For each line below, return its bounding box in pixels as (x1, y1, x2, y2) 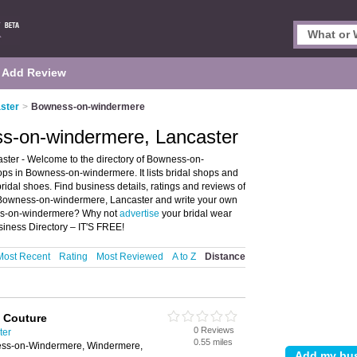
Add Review (2, 66, 66, 79)
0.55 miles (194, 337, 233, 347)
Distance (205, 251, 245, 262)
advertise (120, 208, 159, 219)
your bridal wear (159, 208, 232, 219)
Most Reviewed (96, 251, 163, 262)
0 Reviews (194, 325, 234, 335)
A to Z (172, 251, 196, 262)
